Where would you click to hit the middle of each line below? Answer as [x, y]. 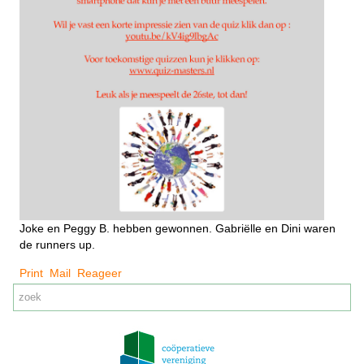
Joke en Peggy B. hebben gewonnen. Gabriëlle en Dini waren [178, 228]
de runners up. [57, 244]
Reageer [100, 273]
